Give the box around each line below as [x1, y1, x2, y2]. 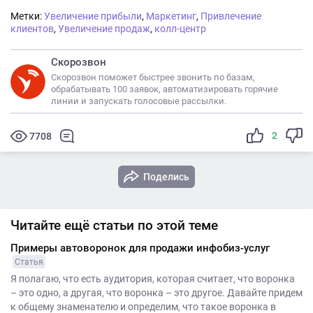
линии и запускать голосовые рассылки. [51, 96, 226, 106]
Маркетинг [146, 10, 196, 22]
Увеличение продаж [58, 23, 150, 34]
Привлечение [201, 10, 261, 22]
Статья [15, 257, 43, 267]
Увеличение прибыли [44, 10, 142, 22]
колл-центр [154, 23, 206, 34]
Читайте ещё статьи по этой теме [10, 217, 218, 233]
